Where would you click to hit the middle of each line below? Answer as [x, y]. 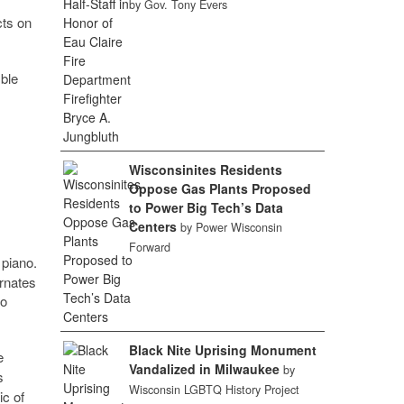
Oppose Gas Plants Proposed [220, 188]
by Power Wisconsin [232, 227]
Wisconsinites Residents [206, 170]
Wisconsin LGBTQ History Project [215, 390]
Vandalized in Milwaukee [205, 369]
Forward [150, 247]
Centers [153, 226]
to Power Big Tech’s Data [207, 207]
